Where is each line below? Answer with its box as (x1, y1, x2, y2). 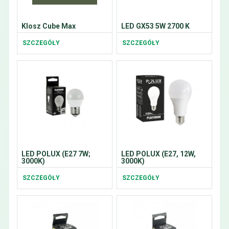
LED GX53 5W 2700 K (121, 22, 190, 30)
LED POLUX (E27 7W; (21, 150, 90, 158)
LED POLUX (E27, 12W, (121, 150, 196, 158)
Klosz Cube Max (21, 22, 76, 30)
